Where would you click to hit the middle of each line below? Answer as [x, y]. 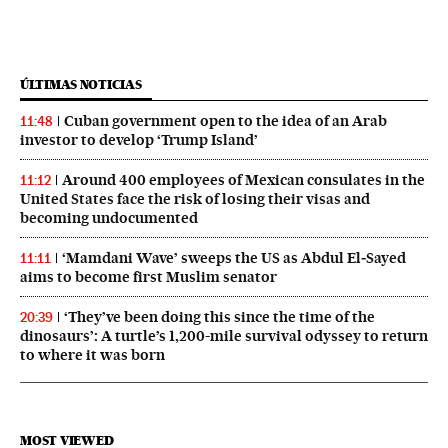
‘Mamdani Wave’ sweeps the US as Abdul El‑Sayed [234, 258]
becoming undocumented [109, 218]
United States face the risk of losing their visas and [195, 199]
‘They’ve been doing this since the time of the [219, 317]
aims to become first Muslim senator [148, 277]
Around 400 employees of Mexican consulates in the [243, 180]
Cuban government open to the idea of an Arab [225, 121]
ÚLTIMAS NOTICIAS [81, 85]
